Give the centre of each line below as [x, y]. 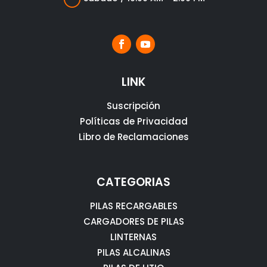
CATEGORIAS [133, 182]
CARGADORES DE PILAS [133, 221]
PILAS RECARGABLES [133, 206]
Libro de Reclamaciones [133, 136]
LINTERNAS [133, 237]
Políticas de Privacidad [133, 121]
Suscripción [133, 105]
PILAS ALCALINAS [133, 252]
